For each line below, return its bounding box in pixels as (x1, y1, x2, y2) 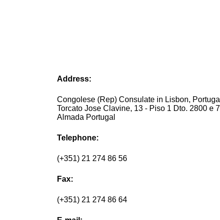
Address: (57, 75, 92, 83)
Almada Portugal (57, 113, 116, 122)
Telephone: (57, 134, 99, 142)
